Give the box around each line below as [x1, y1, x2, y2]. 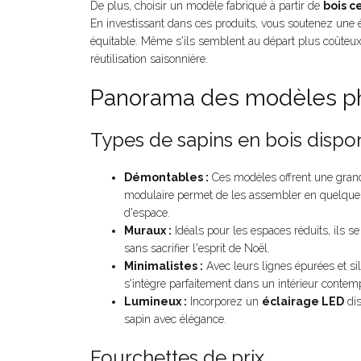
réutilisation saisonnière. [90, 52, 208, 66]
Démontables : [124, 171, 209, 185]
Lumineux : [124, 295, 187, 309]
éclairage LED [262, 295, 344, 309]
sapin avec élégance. [124, 313, 226, 326]
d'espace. [124, 206, 170, 220]
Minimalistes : [124, 259, 203, 273]
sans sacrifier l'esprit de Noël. [124, 242, 270, 255]
